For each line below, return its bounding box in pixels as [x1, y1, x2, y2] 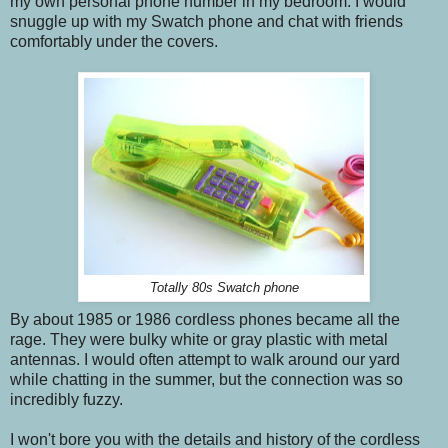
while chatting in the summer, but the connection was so [10, 371, 403, 389]
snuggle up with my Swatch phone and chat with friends [10, 13, 403, 31]
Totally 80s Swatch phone [149, 281, 299, 296]
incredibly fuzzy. [10, 391, 123, 409]
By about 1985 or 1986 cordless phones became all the [10, 311, 400, 329]
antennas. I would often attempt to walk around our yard [10, 351, 400, 369]
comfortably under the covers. [10, 33, 218, 51]
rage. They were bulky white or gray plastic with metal [10, 331, 388, 349]
